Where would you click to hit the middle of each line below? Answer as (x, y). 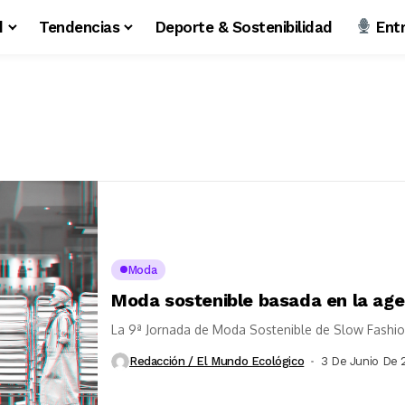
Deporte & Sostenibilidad (244, 27)
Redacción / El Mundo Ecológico (217, 362)
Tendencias (80, 27)
